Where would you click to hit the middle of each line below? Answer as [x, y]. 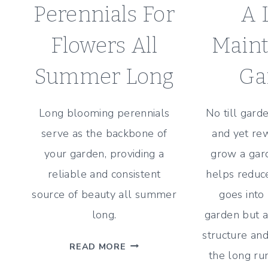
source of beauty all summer [104, 194]
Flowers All [104, 45]
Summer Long [104, 76]
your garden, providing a [104, 153]
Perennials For [104, 14]
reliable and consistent [104, 174]
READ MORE [98, 246]
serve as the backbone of [104, 133]
